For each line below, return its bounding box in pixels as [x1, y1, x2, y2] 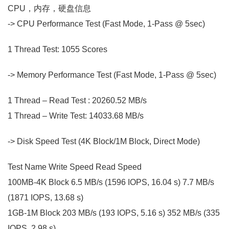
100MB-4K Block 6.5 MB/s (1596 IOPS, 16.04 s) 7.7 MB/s [8, 177, 214, 187]
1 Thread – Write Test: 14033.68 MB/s [8, 111, 144, 120]
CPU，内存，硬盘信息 [8, 4, 91, 13]
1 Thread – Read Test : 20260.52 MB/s [8, 96, 147, 105]
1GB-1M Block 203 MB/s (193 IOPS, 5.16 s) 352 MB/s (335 [8, 208, 220, 217]
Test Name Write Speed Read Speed [8, 162, 142, 171]
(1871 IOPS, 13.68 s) [8, 193, 83, 202]
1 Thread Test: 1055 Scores [8, 44, 107, 54]
